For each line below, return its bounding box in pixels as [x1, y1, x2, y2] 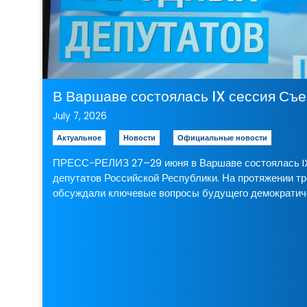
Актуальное [57, 132, 102, 143]
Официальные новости [177, 132, 268, 143]
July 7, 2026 [53, 110, 108, 123]
